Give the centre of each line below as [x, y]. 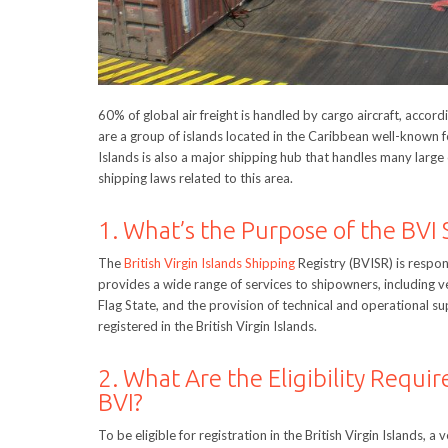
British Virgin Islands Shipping [209, 262]
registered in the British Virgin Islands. [207, 325]
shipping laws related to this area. [195, 177]
